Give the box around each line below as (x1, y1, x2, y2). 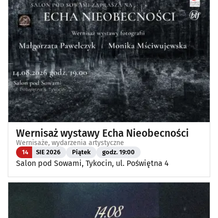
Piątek (72, 148, 91, 156)
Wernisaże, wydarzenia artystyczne (16, 138, 124, 147)
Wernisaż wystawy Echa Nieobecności (16, 127, 189, 140)
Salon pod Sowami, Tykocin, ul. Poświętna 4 (16, 158, 169, 168)
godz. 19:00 (102, 148, 135, 156)
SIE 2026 (36, 148, 60, 156)
